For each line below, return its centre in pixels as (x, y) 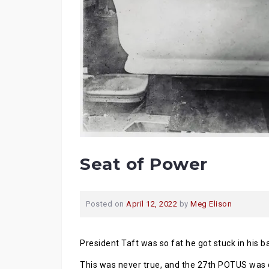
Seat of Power (144, 164)
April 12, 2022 (152, 204)
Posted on (106, 204)
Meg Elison (211, 204)
